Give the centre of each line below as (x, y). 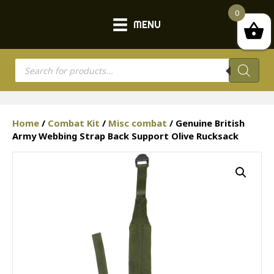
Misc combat (138, 123)
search (31, 72)
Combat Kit (74, 123)
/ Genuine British (206, 123)
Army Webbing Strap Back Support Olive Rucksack (125, 136)
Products (36, 63)
